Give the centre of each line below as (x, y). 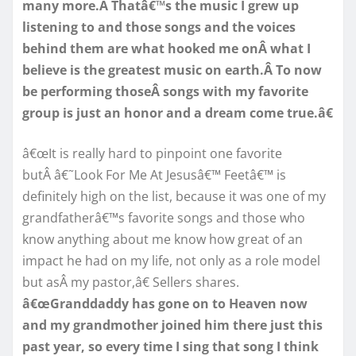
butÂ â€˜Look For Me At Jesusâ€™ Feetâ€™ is (154, 174)
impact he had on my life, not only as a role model (171, 260)
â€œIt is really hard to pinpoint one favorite (152, 153)
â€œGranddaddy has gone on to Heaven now (165, 303)
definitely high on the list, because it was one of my (174, 196)
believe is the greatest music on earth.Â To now (172, 70)
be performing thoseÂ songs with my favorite (165, 91)
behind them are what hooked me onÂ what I (166, 48)
